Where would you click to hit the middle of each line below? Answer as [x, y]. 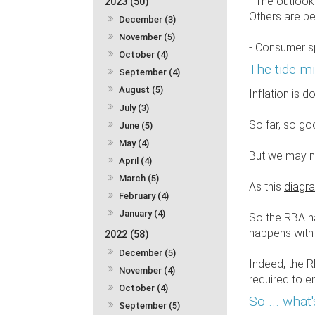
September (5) [150, 305]
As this [265, 187]
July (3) [134, 108]
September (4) [150, 72]
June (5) [136, 125]
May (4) [134, 143]
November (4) [147, 270]
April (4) [136, 160]
